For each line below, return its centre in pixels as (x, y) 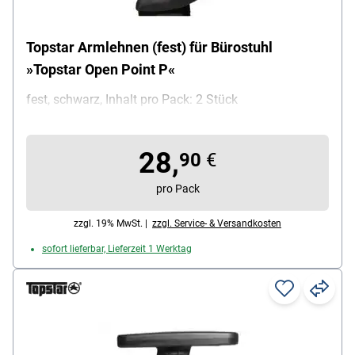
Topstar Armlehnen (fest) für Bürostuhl (149, 47)
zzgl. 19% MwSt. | (113, 223)
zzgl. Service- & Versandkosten (217, 223)
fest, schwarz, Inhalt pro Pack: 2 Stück (132, 99)
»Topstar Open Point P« (101, 69)
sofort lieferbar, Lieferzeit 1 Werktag (117, 248)
